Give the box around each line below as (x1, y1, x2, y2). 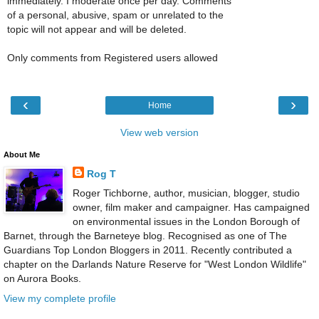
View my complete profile (4, 292, 116, 304)
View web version (120, 127, 199, 139)
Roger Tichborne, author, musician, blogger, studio (72, 187, 300, 199)
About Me (4, 150, 40, 159)
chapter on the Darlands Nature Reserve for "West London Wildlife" (4, 258, 306, 271)
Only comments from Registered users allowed (7, 51, 218, 63)
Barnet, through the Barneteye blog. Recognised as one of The (4, 230, 287, 242)
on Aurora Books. (4, 273, 81, 285)
